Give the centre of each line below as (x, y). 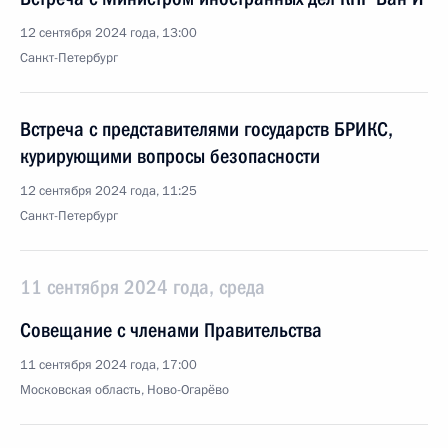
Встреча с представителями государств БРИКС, (206, 129)
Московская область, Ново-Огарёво (124, 390)
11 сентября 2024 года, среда (142, 287)
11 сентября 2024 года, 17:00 (108, 365)
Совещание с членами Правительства (171, 330)
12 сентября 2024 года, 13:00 (108, 33)
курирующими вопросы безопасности (170, 156)
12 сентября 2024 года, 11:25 (108, 191)
